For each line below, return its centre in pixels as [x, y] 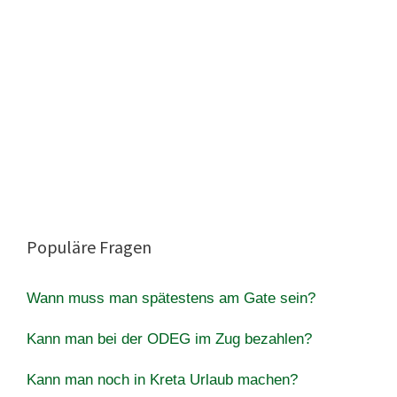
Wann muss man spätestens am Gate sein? [171, 298]
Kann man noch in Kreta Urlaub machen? [162, 379]
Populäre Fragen [89, 246]
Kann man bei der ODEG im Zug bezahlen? [169, 339]
